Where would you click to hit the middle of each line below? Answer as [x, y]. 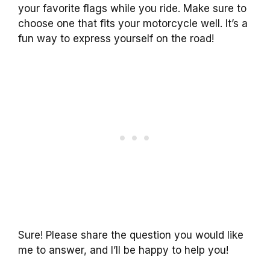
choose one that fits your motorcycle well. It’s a [133, 23]
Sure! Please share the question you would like [131, 235]
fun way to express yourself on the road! [116, 38]
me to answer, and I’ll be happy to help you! [123, 250]
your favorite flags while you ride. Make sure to [132, 8]
